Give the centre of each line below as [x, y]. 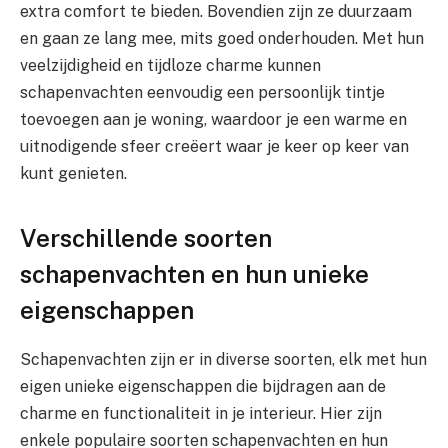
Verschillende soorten [146, 237]
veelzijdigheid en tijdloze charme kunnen [170, 66]
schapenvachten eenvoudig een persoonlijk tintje [202, 93]
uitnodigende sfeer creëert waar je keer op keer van [214, 147]
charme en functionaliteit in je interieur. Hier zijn [201, 413]
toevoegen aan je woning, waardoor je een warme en [213, 120]
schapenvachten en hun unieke [194, 273]
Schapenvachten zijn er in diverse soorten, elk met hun [223, 359]
